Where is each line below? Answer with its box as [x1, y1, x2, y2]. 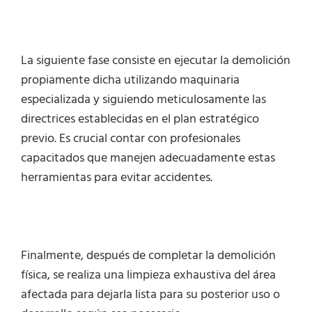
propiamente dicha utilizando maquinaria [21, 70, 240, 91]
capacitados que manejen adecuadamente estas [21, 148, 275, 169]
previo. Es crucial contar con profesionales [21, 129, 240, 149]
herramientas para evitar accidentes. [21, 168, 212, 188]
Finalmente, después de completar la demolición [21, 246, 276, 266]
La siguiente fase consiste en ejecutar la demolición [21, 51, 290, 71]
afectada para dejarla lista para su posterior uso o [21, 285, 280, 305]
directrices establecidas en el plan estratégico [21, 109, 259, 130]
